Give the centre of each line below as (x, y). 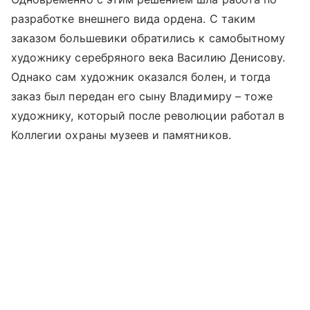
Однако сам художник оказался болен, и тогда (141, 77)
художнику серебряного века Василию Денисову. (148, 58)
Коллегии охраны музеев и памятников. (121, 135)
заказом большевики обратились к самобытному (148, 38)
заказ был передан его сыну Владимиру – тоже (142, 97)
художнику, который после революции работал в (148, 116)
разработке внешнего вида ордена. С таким (133, 19)
